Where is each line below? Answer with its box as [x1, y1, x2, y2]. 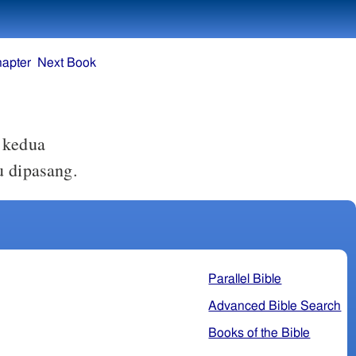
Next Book [37, 56, 97, 70]
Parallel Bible [208, 272, 282, 285]
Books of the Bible [208, 326, 311, 339]
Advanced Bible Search [208, 299, 342, 312]
